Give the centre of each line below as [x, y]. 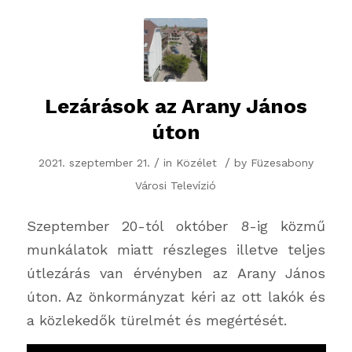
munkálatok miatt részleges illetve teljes [176, 250]
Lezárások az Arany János [176, 106]
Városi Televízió [176, 185]
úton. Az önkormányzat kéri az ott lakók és [176, 297]
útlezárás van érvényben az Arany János [176, 273]
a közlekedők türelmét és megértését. [156, 321]
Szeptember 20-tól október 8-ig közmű [176, 226]
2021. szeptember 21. [94, 162]
